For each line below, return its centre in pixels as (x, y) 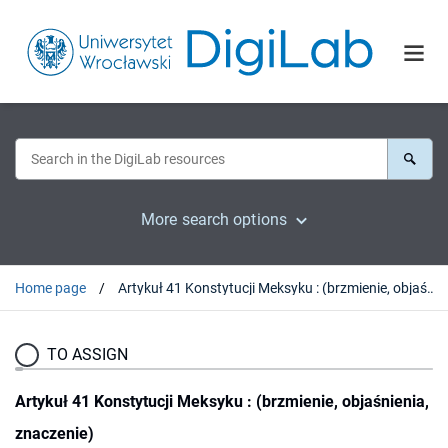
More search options (214, 219)
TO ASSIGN (87, 354)
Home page (50, 287)
